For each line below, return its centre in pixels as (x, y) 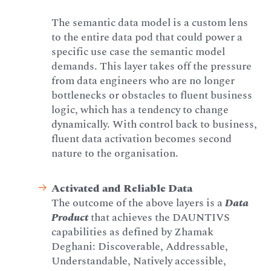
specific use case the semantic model (139, 51)
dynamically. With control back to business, (155, 124)
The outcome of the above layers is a (139, 203)
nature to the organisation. (115, 153)
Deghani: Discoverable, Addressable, (140, 246)
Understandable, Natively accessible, (139, 261)
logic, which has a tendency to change (140, 109)
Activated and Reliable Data (122, 188)
